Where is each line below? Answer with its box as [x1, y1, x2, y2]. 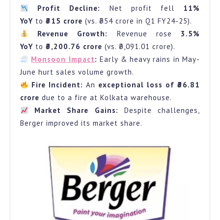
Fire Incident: [31, 80, 83, 90]
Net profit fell [100, 3, 184, 13]
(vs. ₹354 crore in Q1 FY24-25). [82, 16, 192, 26]
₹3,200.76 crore [46, 42, 102, 52]
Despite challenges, [118, 106, 200, 115]
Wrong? [146, 36, 186, 52]
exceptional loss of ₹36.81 [98, 80, 200, 90]
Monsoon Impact [31, 55, 95, 64]
